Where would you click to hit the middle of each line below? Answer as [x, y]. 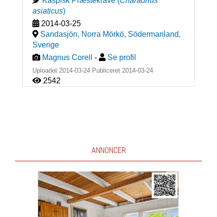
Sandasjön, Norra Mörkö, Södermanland [109, 34]
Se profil [122, 57]
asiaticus [47, 11]
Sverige [46, 45]
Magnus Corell [67, 57]
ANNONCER [108, 150]
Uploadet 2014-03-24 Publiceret [77, 70]
